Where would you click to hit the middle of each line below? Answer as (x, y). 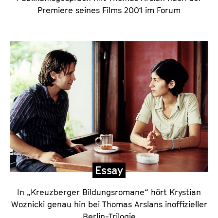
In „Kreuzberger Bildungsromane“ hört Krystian (109, 192)
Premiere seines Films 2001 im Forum (109, 10)
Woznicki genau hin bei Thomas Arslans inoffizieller (109, 204)
